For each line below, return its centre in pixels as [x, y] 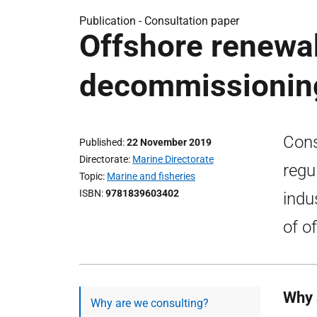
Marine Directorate [173, 159]
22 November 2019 [169, 142]
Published [101, 142]
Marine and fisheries [151, 176]
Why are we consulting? [150, 303]
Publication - [112, 21]
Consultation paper [192, 21]
